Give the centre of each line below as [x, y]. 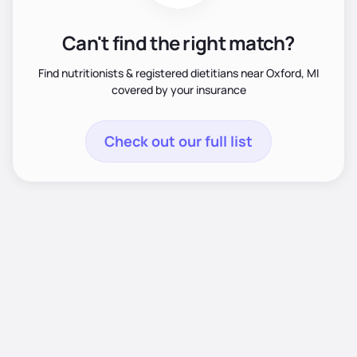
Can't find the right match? [178, 42]
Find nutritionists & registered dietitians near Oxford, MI [178, 73]
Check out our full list [178, 141]
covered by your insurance [178, 89]
